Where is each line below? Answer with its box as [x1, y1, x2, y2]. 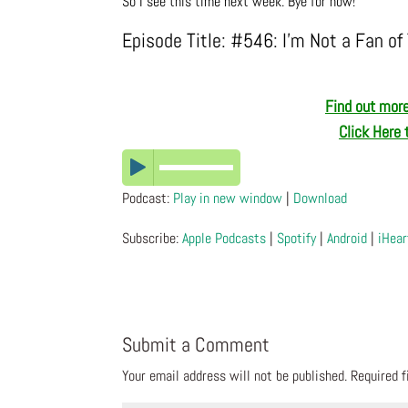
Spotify [277, 229, 317, 249]
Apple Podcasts [182, 229, 267, 249]
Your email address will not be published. [122, 366, 348, 386]
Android [327, 229, 368, 249]
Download [293, 189, 348, 209]
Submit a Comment [122, 331, 270, 358]
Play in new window [173, 189, 283, 209]
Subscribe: [122, 229, 183, 249]
